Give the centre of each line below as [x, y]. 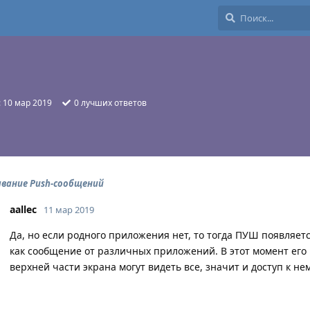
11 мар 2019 [69, 210]
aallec [23, 209]
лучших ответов [113, 103]
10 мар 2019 [27, 103]
